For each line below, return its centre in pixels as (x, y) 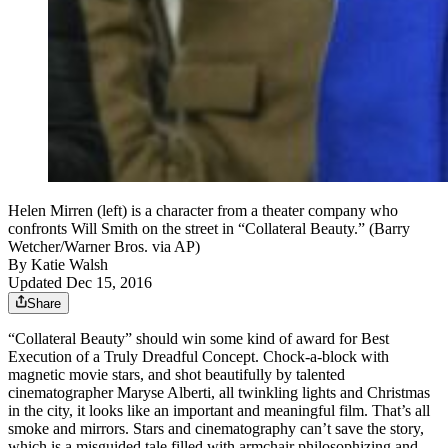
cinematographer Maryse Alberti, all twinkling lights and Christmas (219, 393)
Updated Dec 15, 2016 (80, 283)
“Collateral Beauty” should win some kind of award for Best (198, 339)
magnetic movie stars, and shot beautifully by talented (176, 375)
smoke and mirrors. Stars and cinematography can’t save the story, (216, 429)
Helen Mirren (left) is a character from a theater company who (203, 211)
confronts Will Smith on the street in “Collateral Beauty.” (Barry (209, 229)
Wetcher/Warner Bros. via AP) (104, 247)
